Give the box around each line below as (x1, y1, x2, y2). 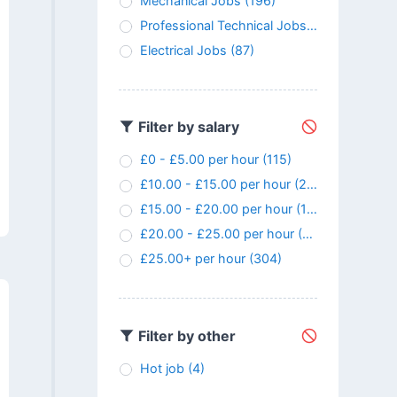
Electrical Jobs (139, 42, 227, 58)
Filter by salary (134, 118, 239, 136)
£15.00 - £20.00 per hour (139, 201, 292, 217)
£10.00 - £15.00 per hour (139, 176, 291, 192)
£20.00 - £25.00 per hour (139, 226, 294, 242)
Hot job (139, 361, 184, 377)
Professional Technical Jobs (139, 17, 307, 33)
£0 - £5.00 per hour (139, 152, 259, 167)
